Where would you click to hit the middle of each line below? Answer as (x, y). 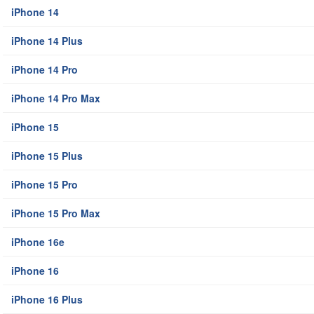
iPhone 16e (38, 242)
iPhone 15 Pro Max (56, 213)
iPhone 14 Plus (47, 41)
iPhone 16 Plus (47, 300)
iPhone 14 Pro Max (56, 98)
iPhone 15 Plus (47, 156)
